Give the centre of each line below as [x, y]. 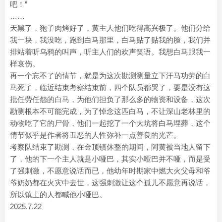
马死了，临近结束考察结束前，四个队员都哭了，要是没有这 [110, 87]
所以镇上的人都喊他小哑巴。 [58, 194]
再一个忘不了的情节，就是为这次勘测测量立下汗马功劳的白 [110, 76]
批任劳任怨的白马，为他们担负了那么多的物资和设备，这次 [110, 99]
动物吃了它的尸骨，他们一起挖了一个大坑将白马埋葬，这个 [110, 123]
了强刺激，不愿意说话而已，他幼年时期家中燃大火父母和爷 [110, 171]
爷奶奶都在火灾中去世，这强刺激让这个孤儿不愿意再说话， [110, 183]
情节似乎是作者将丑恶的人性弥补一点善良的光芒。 [95, 135]
